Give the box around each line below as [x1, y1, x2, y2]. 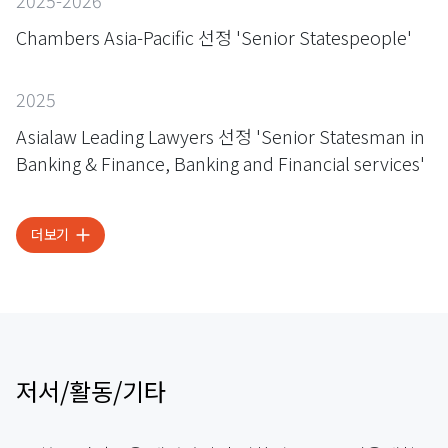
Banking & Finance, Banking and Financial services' [16, 149, 425, 176]
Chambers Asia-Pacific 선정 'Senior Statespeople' [16, 23, 412, 50]
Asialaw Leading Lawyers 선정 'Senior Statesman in [16, 122, 425, 149]
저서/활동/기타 [16, 372, 166, 408]
